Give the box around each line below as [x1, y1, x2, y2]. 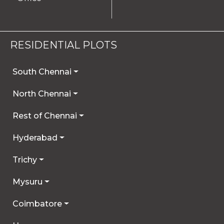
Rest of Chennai [12, 111, 77, 121]
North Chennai [12, 89, 71, 99]
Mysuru [12, 177, 42, 187]
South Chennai [12, 67, 71, 77]
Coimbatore [12, 199, 62, 209]
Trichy [12, 155, 37, 165]
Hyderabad [12, 133, 57, 143]
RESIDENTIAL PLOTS [10, 39, 117, 51]
